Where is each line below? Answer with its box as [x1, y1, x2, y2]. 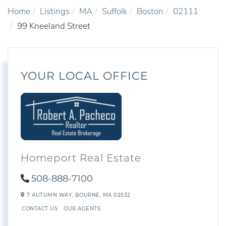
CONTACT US [22, 205, 58, 212]
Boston [137, 5, 163, 17]
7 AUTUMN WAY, [25, 192, 73, 199]
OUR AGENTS [64, 205, 100, 212]
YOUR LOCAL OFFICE [21, 69, 148, 83]
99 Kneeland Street [17, 20, 90, 32]
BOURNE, [75, 192, 103, 199]
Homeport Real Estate [21, 151, 141, 164]
